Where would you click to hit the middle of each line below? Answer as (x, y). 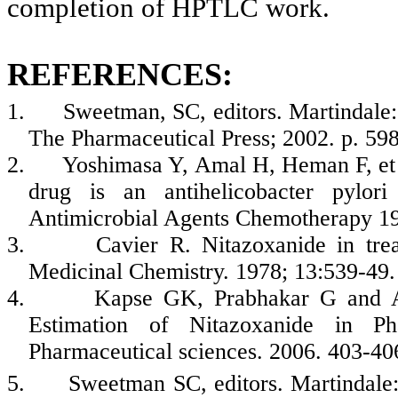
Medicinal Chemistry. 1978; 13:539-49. (212, 271)
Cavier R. (143, 244)
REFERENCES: (120, 75)
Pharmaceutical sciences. (149, 351)
